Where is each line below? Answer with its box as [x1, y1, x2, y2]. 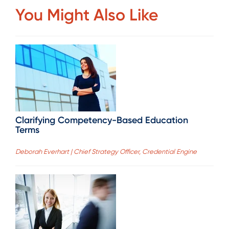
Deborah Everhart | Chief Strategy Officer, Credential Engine [15, 147, 197, 155]
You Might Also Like [15, 5, 158, 25]
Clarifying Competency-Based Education [15, 114, 188, 126]
